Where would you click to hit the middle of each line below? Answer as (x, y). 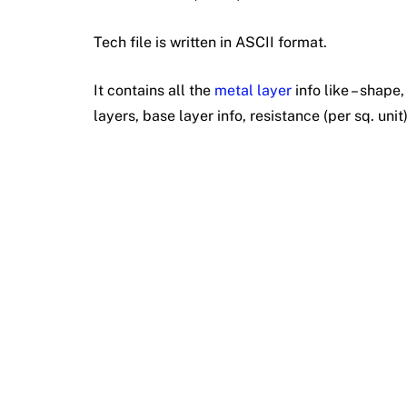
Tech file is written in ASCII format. (210, 42)
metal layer (253, 90)
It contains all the (154, 90)
